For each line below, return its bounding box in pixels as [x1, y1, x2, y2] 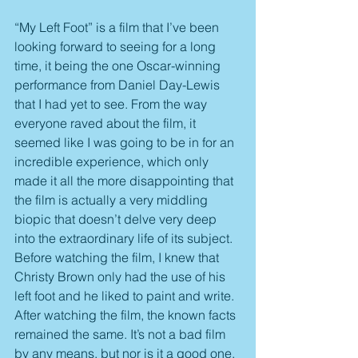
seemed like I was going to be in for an [14, 133, 237, 150]
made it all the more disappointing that [14, 172, 237, 189]
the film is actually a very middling [14, 191, 211, 208]
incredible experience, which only [14, 153, 212, 169]
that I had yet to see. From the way [14, 95, 210, 112]
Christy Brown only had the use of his [14, 268, 229, 284]
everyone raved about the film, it [14, 114, 199, 131]
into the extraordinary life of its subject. [14, 229, 236, 246]
